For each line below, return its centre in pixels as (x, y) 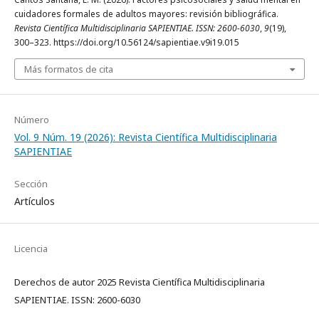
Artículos (35, 201)
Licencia (31, 249)
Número (32, 120)
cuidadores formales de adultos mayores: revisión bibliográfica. (146, 14)
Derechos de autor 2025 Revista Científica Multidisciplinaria (140, 282)
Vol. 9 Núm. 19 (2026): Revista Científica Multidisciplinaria (146, 137)
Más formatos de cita (69, 69)
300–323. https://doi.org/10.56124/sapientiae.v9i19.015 (127, 42)
